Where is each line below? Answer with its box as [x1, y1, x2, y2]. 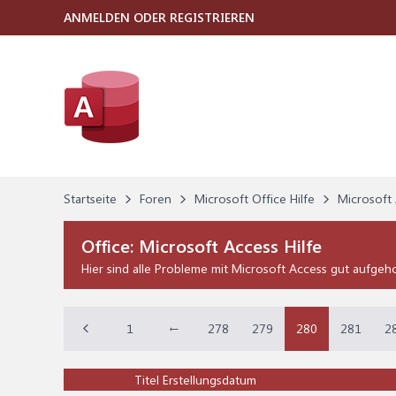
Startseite [64, 190, 117, 207]
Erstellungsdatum [163, 371, 256, 388]
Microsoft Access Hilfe [139, 233, 322, 257]
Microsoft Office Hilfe [194, 190, 315, 207]
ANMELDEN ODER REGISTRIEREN [64, 9, 255, 26]
